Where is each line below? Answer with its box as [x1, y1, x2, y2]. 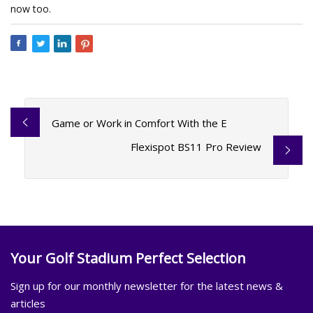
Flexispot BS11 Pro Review [131, 140, 262, 154]
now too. [10, 2, 51, 15]
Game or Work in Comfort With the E [51, 116, 227, 131]
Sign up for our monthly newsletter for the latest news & [10, 278, 283, 293]
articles [10, 296, 45, 310]
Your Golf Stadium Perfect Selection [10, 248, 246, 268]
